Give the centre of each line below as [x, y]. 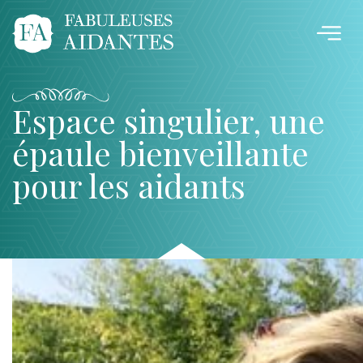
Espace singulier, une [169, 120]
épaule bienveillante [160, 152]
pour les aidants [129, 185]
